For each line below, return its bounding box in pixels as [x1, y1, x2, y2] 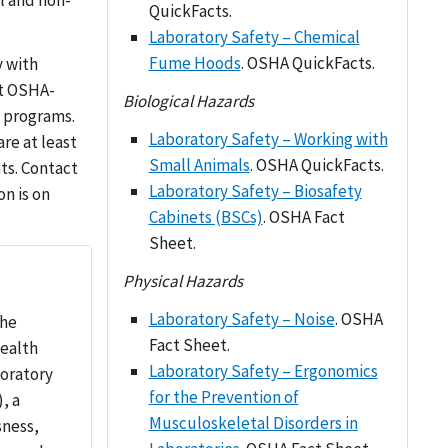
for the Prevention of [148, 386, 299, 408]
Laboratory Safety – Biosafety [148, 180, 362, 202]
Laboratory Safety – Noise [148, 308, 335, 330]
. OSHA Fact [262, 206, 345, 228]
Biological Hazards [123, 90, 255, 112]
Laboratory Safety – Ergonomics [148, 360, 378, 382]
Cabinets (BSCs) [148, 206, 263, 228]
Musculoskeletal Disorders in [148, 412, 358, 434]
